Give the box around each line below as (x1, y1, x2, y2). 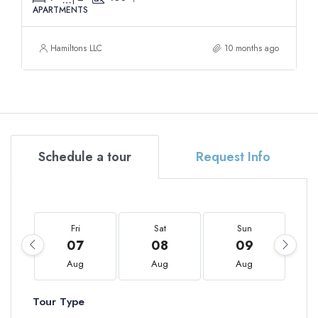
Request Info (196, 148, 270, 167)
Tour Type (33, 294, 84, 310)
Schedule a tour (38, 148, 131, 167)
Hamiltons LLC (50, 42, 102, 55)
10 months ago (224, 42, 279, 55)
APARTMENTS (33, 4, 88, 17)
